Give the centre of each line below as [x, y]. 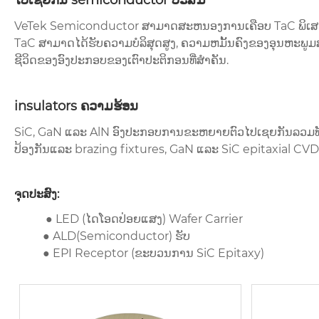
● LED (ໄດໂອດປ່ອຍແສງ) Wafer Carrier [143, 219]
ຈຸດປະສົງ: [37, 194]
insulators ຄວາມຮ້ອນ [76, 106]
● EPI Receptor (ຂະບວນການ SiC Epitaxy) [153, 253]
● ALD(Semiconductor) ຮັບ [116, 236]
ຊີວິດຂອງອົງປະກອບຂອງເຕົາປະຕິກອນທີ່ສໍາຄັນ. [121, 61]
